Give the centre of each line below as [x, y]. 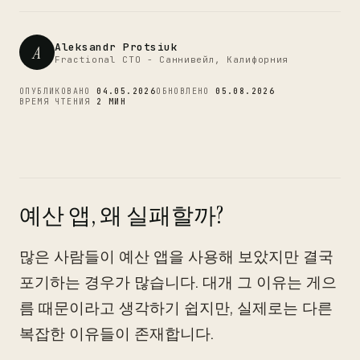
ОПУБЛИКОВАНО [58, 91]
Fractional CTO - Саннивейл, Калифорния [172, 59]
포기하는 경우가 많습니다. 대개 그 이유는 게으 [178, 282]
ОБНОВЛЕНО [186, 91]
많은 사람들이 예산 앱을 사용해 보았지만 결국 [176, 257]
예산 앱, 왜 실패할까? [121, 216]
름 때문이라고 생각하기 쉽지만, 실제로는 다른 [176, 308]
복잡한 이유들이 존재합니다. [117, 334]
